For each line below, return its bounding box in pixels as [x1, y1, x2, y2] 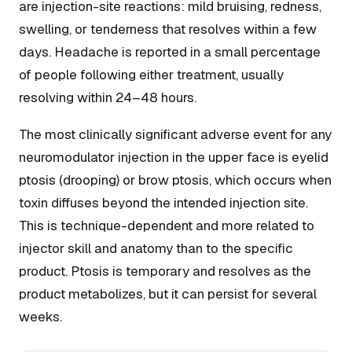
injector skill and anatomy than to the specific [19, 239, 293, 257]
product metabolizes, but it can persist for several [19, 284, 317, 302]
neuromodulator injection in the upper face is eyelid [19, 148, 328, 166]
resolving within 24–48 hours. [19, 88, 196, 106]
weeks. [19, 307, 62, 325]
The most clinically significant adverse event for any [19, 125, 332, 143]
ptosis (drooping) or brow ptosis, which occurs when [19, 170, 332, 189]
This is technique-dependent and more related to [19, 216, 314, 234]
